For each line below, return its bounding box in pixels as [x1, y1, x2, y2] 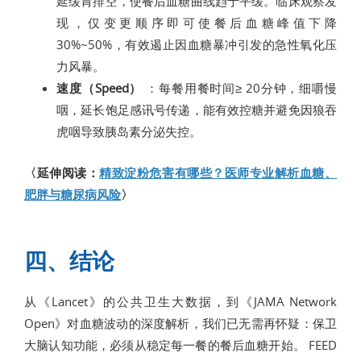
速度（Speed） [56, 79, 143, 96]
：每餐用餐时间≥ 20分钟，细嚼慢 [142, 79, 337, 96]
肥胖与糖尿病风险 [24, 185, 121, 202]
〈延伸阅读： [24, 164, 100, 180]
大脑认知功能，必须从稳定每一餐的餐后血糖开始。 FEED [24, 336, 337, 353]
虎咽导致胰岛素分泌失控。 [56, 122, 201, 139]
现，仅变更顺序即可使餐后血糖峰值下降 [56, 14, 337, 31]
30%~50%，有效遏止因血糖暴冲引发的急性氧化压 [56, 35, 337, 52]
